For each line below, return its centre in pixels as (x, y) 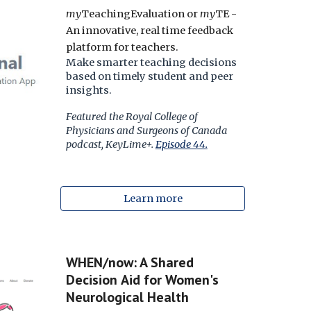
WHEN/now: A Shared (129, 262)
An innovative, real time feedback (149, 31)
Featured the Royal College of (132, 117)
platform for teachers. (122, 47)
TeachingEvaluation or (140, 14)
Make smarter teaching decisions (151, 62)
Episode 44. (181, 144)
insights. (89, 90)
